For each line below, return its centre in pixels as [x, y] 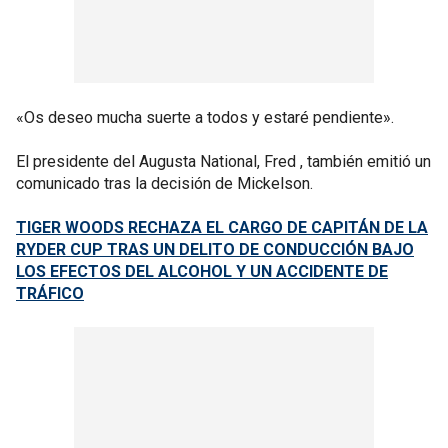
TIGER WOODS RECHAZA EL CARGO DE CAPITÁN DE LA [222, 227]
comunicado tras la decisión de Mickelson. [164, 183]
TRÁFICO [50, 293]
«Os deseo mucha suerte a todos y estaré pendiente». [205, 117]
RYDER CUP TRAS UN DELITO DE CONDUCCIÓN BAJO [215, 249]
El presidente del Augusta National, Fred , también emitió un [223, 161]
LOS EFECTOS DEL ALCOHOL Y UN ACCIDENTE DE [202, 271]
